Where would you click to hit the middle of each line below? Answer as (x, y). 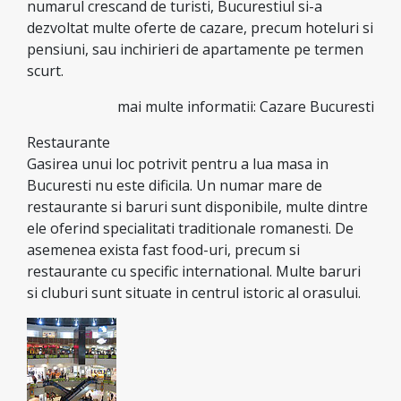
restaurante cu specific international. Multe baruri (194, 271)
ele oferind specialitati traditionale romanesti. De (190, 228)
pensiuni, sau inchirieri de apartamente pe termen (195, 49)
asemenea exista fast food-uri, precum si (163, 250)
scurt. (45, 71)
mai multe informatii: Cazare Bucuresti (246, 107)
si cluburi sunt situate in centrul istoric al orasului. (194, 293)
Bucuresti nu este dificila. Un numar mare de (175, 185)
